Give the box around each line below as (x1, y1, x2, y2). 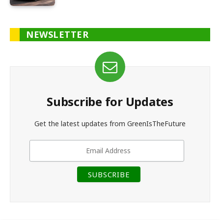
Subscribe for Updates (47, 93, 173, 110)
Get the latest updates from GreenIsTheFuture (34, 118, 186, 128)
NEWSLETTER (26, 28, 89, 40)
